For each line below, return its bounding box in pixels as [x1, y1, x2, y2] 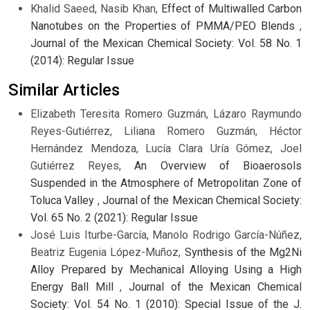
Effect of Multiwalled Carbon [161, 2, 302, 16]
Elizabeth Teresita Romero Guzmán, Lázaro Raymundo [30, 107, 302, 121]
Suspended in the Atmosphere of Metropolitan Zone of [30, 176, 302, 190]
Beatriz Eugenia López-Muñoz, [30, 246, 185, 259]
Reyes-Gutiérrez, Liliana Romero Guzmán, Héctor [30, 125, 302, 138]
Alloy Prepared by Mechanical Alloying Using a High [30, 263, 302, 277]
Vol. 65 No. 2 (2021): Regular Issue [30, 211, 198, 225]
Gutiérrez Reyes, [30, 159, 135, 173]
